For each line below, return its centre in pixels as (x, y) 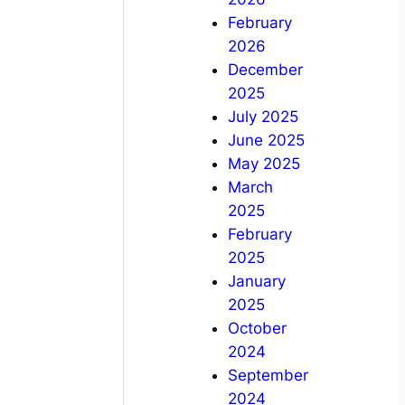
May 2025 (264, 164)
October (257, 329)
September (268, 376)
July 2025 (263, 117)
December (265, 70)
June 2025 (266, 141)
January (256, 282)
